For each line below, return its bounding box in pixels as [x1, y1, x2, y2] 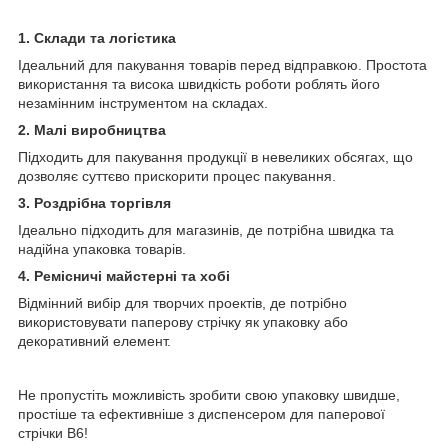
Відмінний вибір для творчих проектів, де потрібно [18, 295, 347, 312]
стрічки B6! [18, 425, 88, 442]
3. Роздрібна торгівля [18, 195, 171, 212]
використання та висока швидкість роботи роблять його [18, 76, 380, 93]
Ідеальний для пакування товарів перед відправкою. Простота [18, 57, 427, 74]
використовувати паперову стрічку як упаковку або [18, 314, 348, 331]
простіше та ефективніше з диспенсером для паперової [18, 406, 385, 423]
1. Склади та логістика [18, 30, 176, 47]
